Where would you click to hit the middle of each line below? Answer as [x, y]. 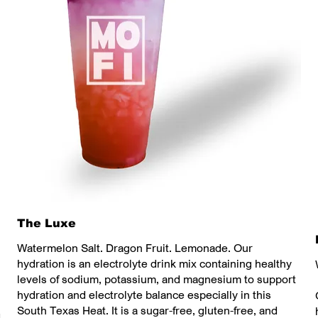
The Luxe [46, 224]
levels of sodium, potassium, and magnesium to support [157, 279]
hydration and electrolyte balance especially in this [144, 295]
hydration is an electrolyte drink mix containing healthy [154, 264]
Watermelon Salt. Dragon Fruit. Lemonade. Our [135, 248]
